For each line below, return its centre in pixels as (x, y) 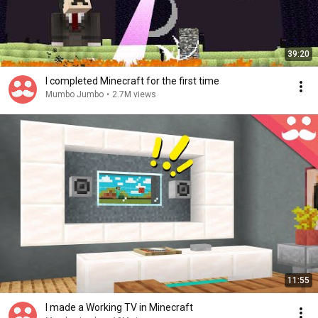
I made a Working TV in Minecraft (119, 307)
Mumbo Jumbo (75, 94)
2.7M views (134, 94)
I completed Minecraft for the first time (132, 81)
